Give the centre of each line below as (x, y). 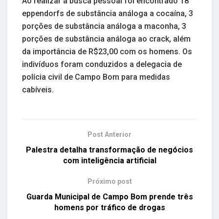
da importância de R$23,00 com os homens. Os (107, 51)
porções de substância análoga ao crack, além (106, 39)
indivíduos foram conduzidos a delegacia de (102, 64)
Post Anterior (109, 134)
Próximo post (109, 181)
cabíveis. (38, 89)
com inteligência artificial (109, 160)
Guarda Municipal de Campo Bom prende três (109, 197)
